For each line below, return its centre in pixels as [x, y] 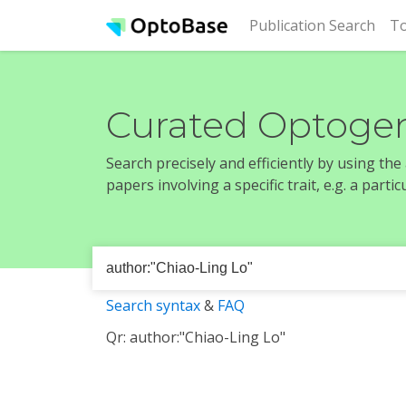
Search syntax [153, 305]
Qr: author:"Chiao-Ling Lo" [196, 337]
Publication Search [312, 25]
